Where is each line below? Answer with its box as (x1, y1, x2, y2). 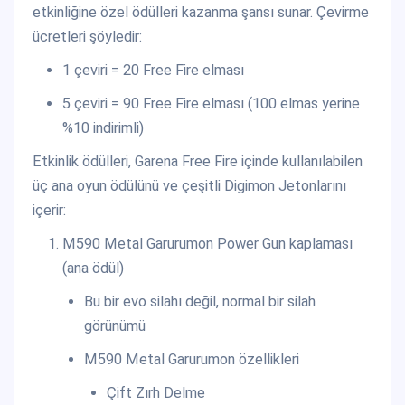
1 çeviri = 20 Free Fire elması (61, 61, 244, 79)
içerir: (33, 201, 66, 219)
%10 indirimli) (61, 118, 144, 137)
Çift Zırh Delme (107, 383, 206, 401)
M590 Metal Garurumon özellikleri (84, 350, 300, 368)
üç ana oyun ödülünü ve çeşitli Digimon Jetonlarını (33, 176, 346, 194)
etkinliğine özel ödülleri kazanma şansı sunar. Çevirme (33, 3, 369, 21)
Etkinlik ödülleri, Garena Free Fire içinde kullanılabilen (33, 152, 363, 170)
